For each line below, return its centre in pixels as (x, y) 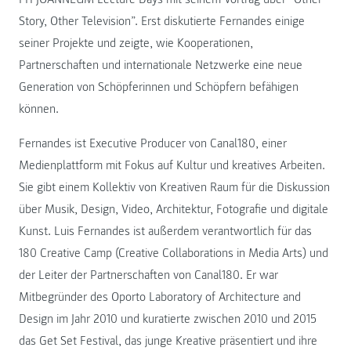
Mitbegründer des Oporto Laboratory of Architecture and (160, 297)
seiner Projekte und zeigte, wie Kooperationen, (136, 43)
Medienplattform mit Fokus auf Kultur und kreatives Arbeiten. (172, 165)
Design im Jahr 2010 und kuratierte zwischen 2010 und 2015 (168, 318)
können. (39, 109)
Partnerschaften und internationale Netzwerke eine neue (161, 65)
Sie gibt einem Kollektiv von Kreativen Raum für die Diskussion (174, 187)
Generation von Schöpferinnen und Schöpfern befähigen (159, 87)
